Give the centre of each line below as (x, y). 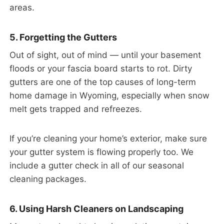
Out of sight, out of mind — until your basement (105, 55)
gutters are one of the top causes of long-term (103, 82)
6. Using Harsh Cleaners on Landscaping (96, 208)
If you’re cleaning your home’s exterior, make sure (108, 138)
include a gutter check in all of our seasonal (97, 165)
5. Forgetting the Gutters (63, 37)
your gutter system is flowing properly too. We (101, 152)
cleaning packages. (48, 179)
